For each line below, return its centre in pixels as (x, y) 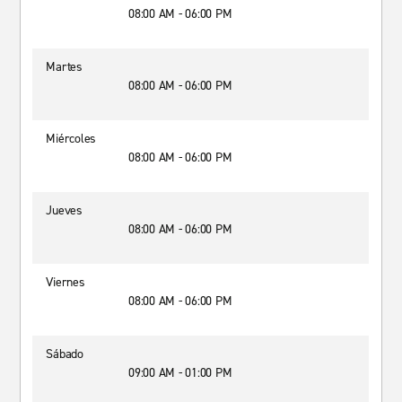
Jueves (64, 210)
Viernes (66, 282)
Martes (64, 67)
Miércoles (71, 139)
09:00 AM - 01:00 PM (180, 373)
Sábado (65, 354)
